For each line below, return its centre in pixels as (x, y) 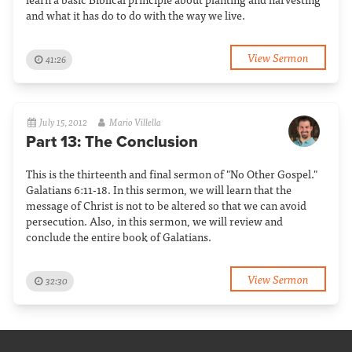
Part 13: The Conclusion (112, 142)
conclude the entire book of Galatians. (119, 236)
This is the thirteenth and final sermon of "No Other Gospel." (172, 174)
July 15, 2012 (64, 122)
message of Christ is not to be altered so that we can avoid (166, 205)
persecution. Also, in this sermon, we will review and (154, 221)
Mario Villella (135, 122)
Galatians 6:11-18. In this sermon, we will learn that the (159, 189)
